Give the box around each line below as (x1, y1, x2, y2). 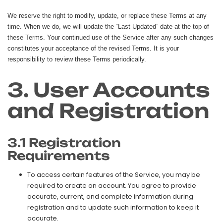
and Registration (7, 98, 209, 123)
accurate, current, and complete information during (27, 191, 193, 201)
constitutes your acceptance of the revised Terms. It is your (7, 44, 179, 52)
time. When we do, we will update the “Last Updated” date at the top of (7, 22, 209, 30)
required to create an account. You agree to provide (27, 180, 196, 190)
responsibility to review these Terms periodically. (7, 55, 146, 63)
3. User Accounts (7, 77, 210, 102)
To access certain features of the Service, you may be (27, 169, 200, 179)
